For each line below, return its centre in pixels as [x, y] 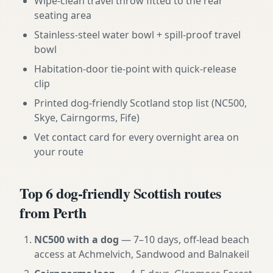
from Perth [53, 212]
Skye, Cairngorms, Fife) [87, 118]
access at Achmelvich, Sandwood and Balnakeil [142, 254]
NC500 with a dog [76, 239]
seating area [63, 15]
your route [59, 152]
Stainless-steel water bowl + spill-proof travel [137, 35]
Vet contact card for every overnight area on [136, 137]
